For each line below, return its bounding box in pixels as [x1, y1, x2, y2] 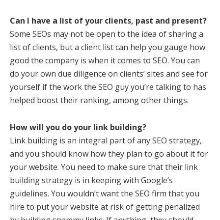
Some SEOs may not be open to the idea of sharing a [10, 28, 203, 39]
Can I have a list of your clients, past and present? [10, 15, 207, 26]
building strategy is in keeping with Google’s [10, 175, 173, 186]
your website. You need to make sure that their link [10, 162, 198, 172]
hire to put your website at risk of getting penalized [10, 201, 200, 212]
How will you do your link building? [10, 122, 146, 133]
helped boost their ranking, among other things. [10, 95, 189, 106]
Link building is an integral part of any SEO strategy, [10, 135, 202, 146]
